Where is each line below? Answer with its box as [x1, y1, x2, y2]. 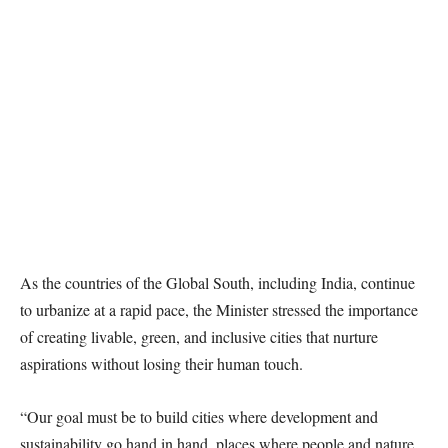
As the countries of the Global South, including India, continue [20, 272, 415, 293]
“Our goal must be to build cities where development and [20, 406, 378, 427]
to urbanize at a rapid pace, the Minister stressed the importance [20, 299, 418, 320]
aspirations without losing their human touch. [20, 353, 303, 374]
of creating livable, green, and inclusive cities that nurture [20, 326, 378, 347]
